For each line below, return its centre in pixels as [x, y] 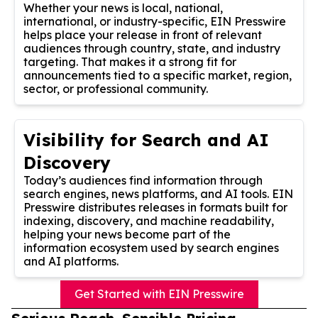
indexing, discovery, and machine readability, [149, 220]
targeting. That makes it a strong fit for [130, 61]
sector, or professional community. [116, 88]
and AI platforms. [71, 261]
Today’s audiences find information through [143, 180]
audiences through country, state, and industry [152, 48]
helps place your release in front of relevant [143, 34]
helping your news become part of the [127, 234]
